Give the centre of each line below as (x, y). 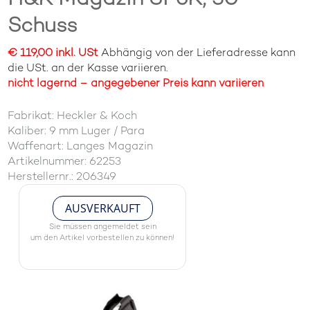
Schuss (43, 25)
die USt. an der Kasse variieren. (88, 67)
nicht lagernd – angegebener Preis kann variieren (136, 83)
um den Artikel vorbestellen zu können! (103, 237)
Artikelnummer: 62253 (65, 161)
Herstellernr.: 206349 (62, 176)
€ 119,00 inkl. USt (53, 52)
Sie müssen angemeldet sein (102, 226)
